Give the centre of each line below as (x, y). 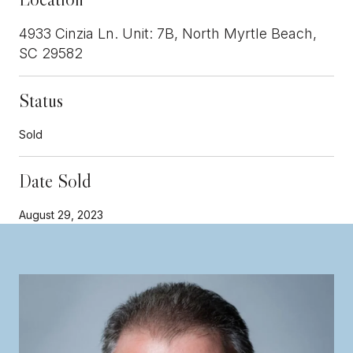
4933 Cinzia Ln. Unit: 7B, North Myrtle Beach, (168, 33)
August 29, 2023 (61, 214)
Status (41, 100)
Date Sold (55, 180)
